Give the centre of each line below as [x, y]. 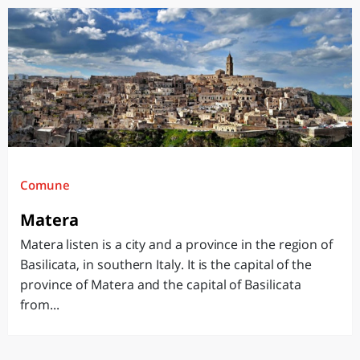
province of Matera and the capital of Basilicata [161, 284]
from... [40, 305]
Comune [45, 185]
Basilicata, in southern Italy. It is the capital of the [166, 264]
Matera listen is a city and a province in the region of [177, 244]
